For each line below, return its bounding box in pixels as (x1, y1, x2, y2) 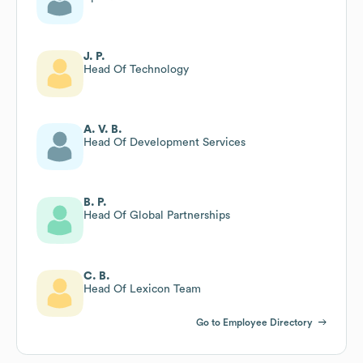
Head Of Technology (83, 63, 189, 75)
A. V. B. (83, 123, 122, 135)
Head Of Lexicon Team (83, 283, 201, 295)
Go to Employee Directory (196, 317, 313, 327)
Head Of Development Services (83, 136, 246, 148)
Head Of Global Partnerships (83, 209, 230, 221)
